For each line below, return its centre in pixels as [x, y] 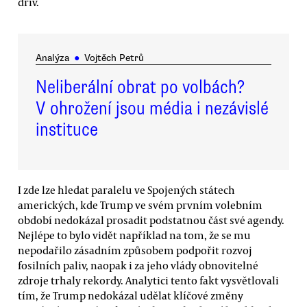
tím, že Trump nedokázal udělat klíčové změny [131, 295]
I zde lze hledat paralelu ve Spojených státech [126, 189]
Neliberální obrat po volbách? [140, 87]
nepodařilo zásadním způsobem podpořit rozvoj [135, 250]
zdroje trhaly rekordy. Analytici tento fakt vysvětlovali [148, 280]
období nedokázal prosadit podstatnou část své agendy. [151, 220]
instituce [67, 129]
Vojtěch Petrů [114, 58]
